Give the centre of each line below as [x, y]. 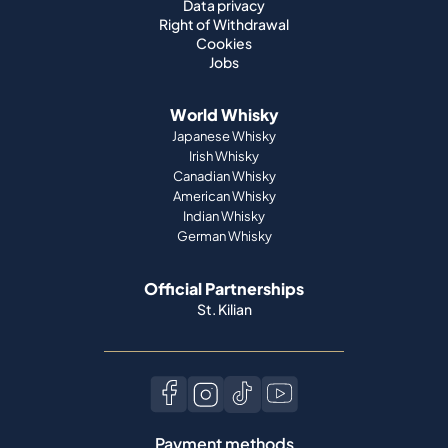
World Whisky [224, 114]
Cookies [224, 43]
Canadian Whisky [224, 176]
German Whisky [224, 236]
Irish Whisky [224, 156]
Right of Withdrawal [224, 24]
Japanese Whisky [224, 136]
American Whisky [224, 196]
